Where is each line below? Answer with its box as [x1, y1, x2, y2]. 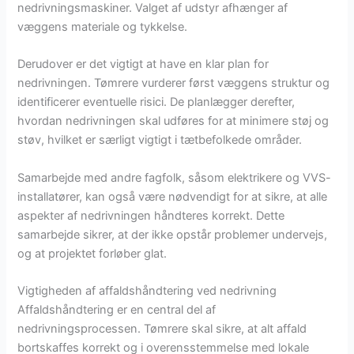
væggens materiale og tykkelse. [17, 20, 188, 35]
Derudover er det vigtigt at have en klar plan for [17, 57, 269, 72]
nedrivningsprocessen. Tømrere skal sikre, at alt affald [17, 322, 307, 337]
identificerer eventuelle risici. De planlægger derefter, [17, 95, 296, 110]
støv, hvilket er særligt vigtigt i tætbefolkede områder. [17, 133, 303, 148]
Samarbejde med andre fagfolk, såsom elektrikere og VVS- [17, 170, 332, 185]
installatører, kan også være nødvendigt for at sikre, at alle [17, 189, 328, 204]
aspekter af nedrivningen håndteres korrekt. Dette [17, 208, 285, 223]
